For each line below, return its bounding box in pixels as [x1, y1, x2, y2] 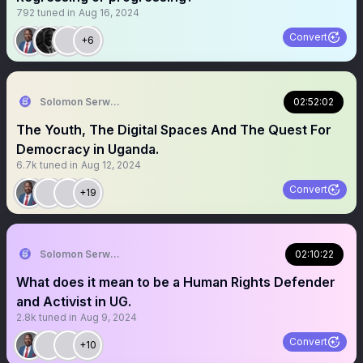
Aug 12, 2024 [81, 159, 141, 171]
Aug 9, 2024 [80, 311, 137, 323]
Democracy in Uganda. [16, 141, 159, 157]
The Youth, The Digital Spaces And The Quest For [16, 122, 331, 138]
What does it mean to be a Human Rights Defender [16, 274, 335, 290]
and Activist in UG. [16, 293, 131, 310]
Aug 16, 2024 [79, 6, 139, 19]
